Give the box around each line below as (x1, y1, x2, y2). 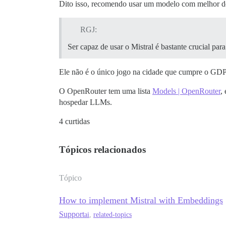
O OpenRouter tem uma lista (59, 87, 152, 96)
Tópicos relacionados (59, 144, 146, 155)
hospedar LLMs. (59, 98, 112, 107)
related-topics (93, 210, 132, 218)
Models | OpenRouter (152, 87, 220, 96)
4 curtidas (59, 117, 90, 126)
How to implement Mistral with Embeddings (59, 195, 223, 206)
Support (59, 210, 84, 219)
